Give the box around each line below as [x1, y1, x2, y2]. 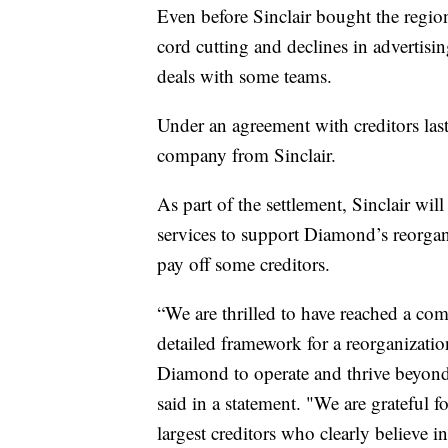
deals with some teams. [157, 63, 332, 89]
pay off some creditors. [157, 251, 330, 277]
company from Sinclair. [157, 142, 336, 168]
